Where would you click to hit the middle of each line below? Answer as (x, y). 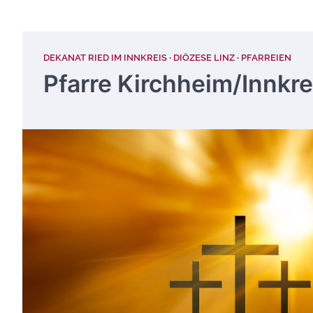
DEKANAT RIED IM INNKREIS (105, 58)
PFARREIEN (266, 58)
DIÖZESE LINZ (204, 58)
